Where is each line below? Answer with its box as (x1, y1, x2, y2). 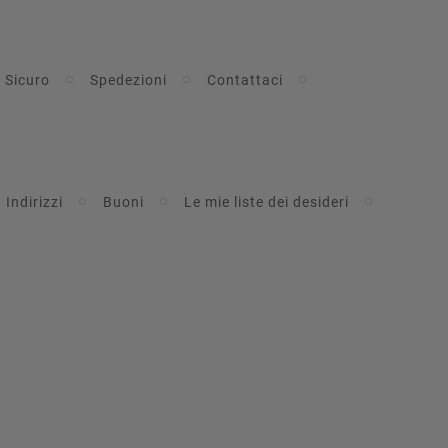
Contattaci (206, 71, 283, 88)
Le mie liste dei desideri (183, 193, 349, 210)
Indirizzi (5, 193, 63, 210)
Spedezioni (89, 71, 167, 88)
